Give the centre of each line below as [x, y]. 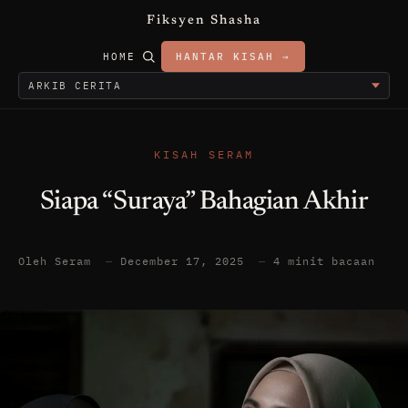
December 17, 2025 [186, 261]
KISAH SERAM [204, 154]
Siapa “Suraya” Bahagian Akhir [204, 203]
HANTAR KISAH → [233, 56]
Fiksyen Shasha [204, 21]
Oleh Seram [58, 261]
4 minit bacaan [324, 261]
